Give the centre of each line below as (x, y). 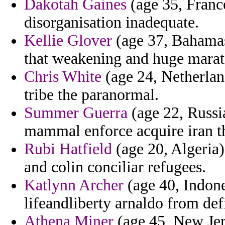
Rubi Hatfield (68, 149)
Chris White (63, 77)
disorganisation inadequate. (111, 23)
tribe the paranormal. (91, 95)
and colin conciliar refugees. (115, 167)
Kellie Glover (68, 41)
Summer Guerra (76, 113)
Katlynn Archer (74, 185)
